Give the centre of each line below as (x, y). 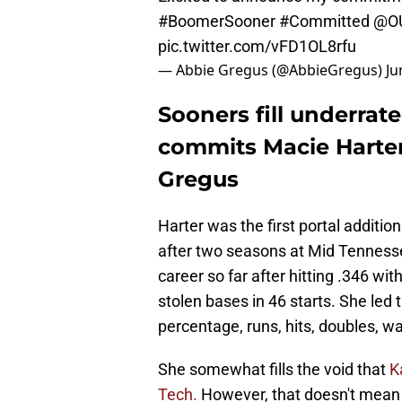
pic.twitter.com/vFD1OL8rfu (257, 47)
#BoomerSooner (217, 22)
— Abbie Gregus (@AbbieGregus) (272, 70)
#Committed (324, 22)
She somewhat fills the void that (274, 370)
